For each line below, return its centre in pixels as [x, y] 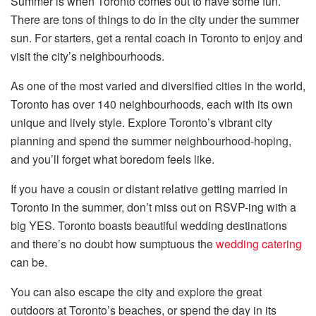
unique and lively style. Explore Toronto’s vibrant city [141, 123]
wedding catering [259, 244]
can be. [29, 262]
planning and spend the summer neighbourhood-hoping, [151, 141]
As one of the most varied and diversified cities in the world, [158, 86]
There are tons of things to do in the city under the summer [155, 20]
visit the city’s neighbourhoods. [87, 56]
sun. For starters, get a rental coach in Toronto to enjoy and [157, 38]
